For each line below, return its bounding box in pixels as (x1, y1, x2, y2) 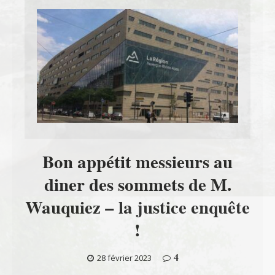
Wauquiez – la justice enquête (25, 195, 250, 220)
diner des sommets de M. (44, 172, 231, 198)
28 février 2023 (97, 252, 152, 264)
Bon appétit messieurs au (42, 150, 233, 175)
